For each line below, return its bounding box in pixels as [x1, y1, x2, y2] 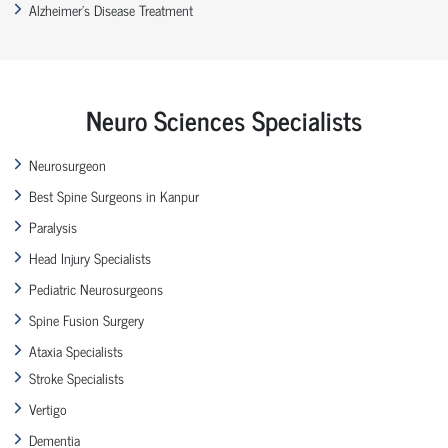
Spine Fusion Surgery [29, 307, 144, 331]
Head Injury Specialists [29, 245, 151, 269]
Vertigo [29, 396, 67, 420]
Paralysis [29, 214, 77, 238]
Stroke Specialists [29, 365, 124, 389]
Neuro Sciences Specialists [86, 97, 362, 141]
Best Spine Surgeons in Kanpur [29, 183, 199, 207]
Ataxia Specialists [29, 338, 123, 362]
